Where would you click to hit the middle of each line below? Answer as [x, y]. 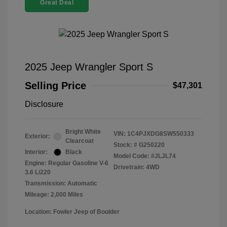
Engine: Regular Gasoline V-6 [67, 163]
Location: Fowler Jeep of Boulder [72, 212]
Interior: [36, 152]
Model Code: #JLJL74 [145, 156]
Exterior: [37, 137]
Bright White [83, 132]
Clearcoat [80, 141]
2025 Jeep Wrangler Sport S [89, 67]
